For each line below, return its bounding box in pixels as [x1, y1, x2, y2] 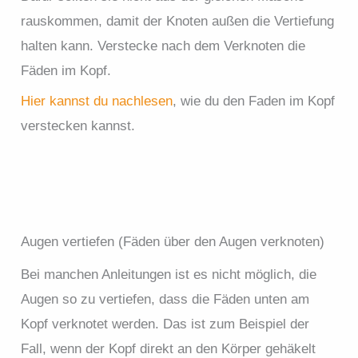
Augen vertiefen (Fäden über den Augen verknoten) [21, 233, 325, 249]
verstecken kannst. [21, 117, 136, 133]
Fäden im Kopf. [21, 62, 112, 78]
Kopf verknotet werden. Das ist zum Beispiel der [21, 316, 310, 332]
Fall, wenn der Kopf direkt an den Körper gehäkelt [21, 340, 316, 356]
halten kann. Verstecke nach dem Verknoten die [21, 38, 306, 54]
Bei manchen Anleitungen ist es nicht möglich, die [21, 266, 317, 282]
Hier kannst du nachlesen [21, 93, 173, 109]
